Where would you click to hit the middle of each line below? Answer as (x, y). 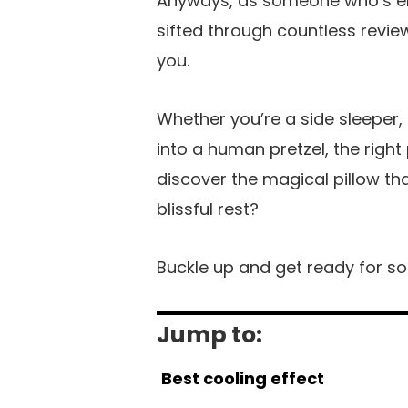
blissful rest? (208, 209)
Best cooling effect (243, 378)
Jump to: (209, 334)
